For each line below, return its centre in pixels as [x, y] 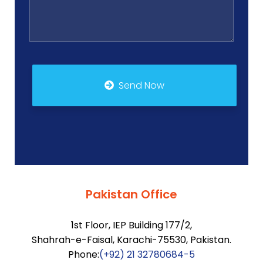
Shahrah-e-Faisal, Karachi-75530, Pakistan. [131, 240]
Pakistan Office [131, 194]
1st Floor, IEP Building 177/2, [131, 225]
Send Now [141, 85]
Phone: [84, 254]
